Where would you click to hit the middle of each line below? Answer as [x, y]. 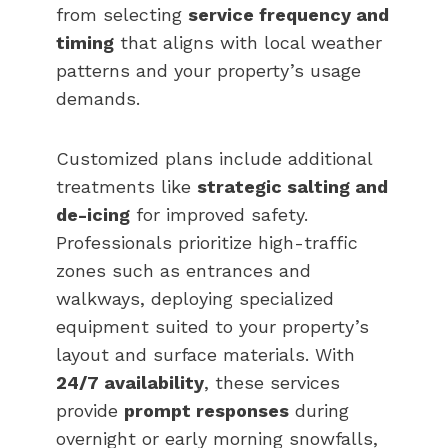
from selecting [122, 14]
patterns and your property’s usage [208, 70]
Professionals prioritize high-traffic [207, 242]
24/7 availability [130, 382]
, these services [272, 382]
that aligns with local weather [248, 42]
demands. [98, 98]
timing [85, 42]
